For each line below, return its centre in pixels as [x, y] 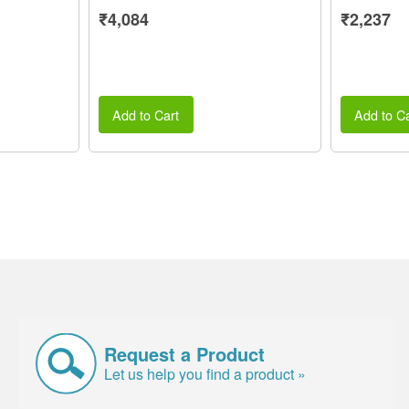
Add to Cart [146, 114]
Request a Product [185, 353]
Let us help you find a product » [205, 373]
